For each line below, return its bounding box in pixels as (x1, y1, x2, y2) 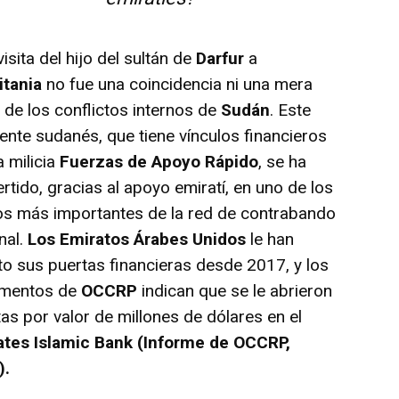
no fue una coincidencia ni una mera (42, 73, 313, 94)
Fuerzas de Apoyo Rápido (60, 151, 259, 172)
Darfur (196, 47, 249, 69)
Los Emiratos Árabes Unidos (28, 228, 247, 249)
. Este (270, 99, 312, 120)
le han (246, 228, 295, 249)
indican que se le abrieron (137, 280, 333, 301)
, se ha (258, 151, 307, 172)
